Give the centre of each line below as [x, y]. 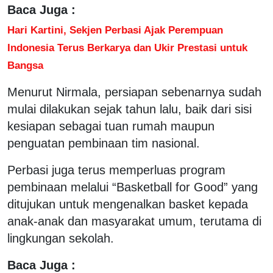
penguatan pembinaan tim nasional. [104, 143]
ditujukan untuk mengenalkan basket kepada [128, 204]
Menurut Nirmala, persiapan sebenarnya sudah [134, 92]
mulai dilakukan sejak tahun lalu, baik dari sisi [129, 109]
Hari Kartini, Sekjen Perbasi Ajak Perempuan [115, 30]
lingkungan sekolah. [61, 238]
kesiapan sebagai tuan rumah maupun [111, 126]
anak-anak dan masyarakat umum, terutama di [134, 221]
